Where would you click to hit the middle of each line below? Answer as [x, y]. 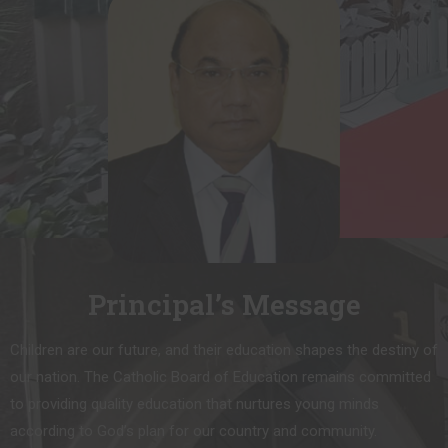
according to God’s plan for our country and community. [193, 431]
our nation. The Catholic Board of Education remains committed [220, 377]
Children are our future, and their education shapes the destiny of [224, 350]
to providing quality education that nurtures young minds [194, 404]
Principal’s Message [224, 305]
